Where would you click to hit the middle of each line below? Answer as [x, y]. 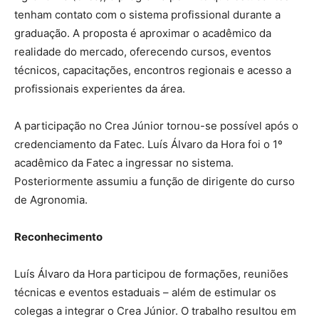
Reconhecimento [58, 237]
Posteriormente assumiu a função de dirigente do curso [155, 182]
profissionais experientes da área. [100, 89]
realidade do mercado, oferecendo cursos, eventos [143, 52]
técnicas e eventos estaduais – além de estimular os [145, 293]
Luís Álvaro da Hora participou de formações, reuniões [151, 274]
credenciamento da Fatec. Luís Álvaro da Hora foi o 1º [148, 145]
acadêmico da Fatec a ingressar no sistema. [124, 163]
